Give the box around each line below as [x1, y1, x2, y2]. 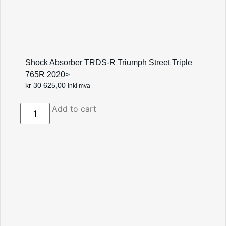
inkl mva [68, 83, 91, 89]
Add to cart [51, 104, 96, 115]
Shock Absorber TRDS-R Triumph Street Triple [25, 58, 193, 67]
